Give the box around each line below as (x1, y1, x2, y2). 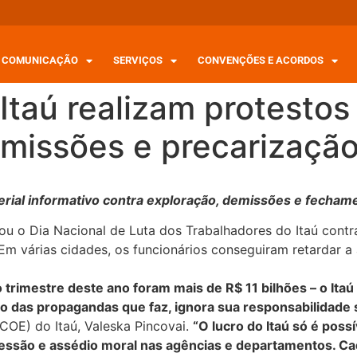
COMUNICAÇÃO (2, 54, 79, 67)
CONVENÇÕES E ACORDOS (198, 54, 324, 67)
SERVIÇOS (113, 54, 163, 67)
